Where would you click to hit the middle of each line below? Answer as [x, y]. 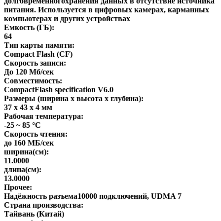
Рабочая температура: [44, 116]
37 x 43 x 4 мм [28, 107]
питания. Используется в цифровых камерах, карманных [107, 9]
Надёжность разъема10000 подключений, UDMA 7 [93, 196]
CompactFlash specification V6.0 [59, 89]
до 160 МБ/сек [29, 143]
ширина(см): [26, 151]
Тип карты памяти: [39, 45]
